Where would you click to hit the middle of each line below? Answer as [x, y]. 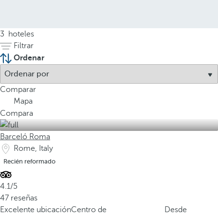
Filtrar [24, 46]
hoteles [20, 34]
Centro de [89, 210]
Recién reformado [29, 161]
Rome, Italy [33, 148]
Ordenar [29, 58]
